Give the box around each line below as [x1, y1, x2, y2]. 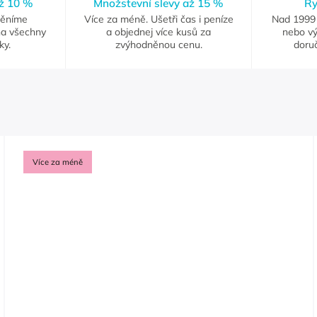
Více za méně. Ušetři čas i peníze [83, 12, 234, 25]
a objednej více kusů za [106, 25, 211, 38]
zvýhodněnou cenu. [115, 38, 202, 51]
